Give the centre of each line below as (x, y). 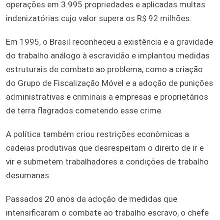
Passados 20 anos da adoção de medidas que (92, 199)
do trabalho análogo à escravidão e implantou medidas (108, 55)
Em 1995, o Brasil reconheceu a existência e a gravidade (110, 41)
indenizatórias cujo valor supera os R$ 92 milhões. (99, 18)
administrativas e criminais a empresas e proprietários (107, 96)
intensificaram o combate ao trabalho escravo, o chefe (107, 212)
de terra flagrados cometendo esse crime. (84, 110)
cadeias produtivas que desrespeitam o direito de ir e (105, 148)
